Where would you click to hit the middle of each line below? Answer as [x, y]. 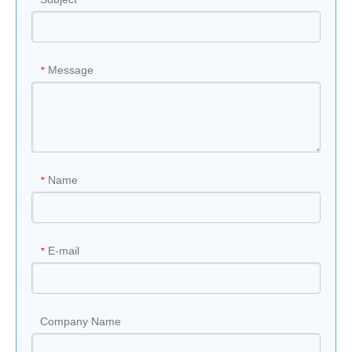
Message [71, 70]
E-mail [64, 251]
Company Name [81, 321]
